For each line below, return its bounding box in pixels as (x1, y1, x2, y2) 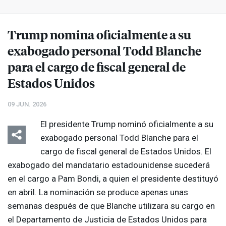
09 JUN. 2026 (8, 100, 46, 108)
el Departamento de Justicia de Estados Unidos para (8, 214, 207, 225)
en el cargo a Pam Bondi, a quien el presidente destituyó (8, 174, 218, 184)
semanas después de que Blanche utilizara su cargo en (8, 201, 215, 211)
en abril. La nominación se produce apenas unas (8, 187, 188, 198)
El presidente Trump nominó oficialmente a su (40, 119, 213, 130)
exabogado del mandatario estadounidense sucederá (8, 160, 210, 171)
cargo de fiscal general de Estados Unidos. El (40, 146, 211, 157)
